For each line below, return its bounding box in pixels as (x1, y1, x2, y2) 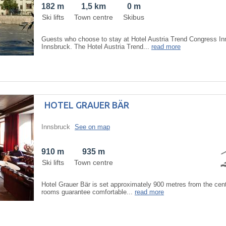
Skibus (123, 13, 144, 21)
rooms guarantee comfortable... (41, 188, 135, 196)
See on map (75, 123, 110, 131)
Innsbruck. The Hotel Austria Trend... (41, 42, 151, 50)
